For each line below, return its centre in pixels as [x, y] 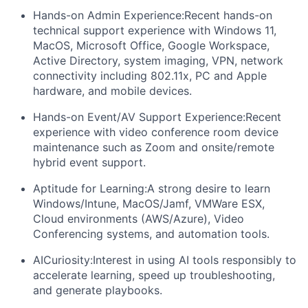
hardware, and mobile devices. [112, 90]
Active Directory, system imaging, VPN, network [158, 60]
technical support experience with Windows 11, [155, 30]
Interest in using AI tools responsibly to [195, 260]
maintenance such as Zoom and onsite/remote [154, 147]
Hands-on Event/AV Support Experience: [139, 117]
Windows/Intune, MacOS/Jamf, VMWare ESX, [149, 203]
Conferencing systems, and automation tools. [151, 233]
